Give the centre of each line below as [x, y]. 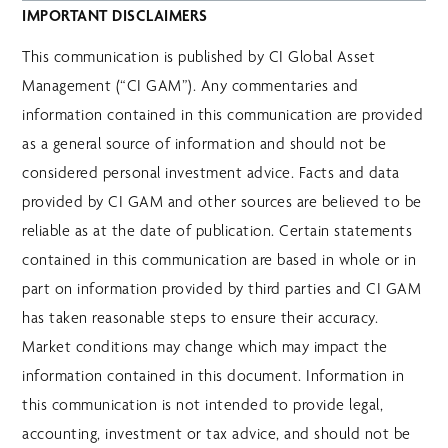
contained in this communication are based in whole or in [219, 260]
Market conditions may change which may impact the [205, 347]
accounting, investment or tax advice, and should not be [216, 434]
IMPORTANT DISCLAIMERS [115, 16]
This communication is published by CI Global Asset [199, 57]
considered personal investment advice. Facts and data [211, 173]
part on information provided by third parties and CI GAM [222, 289]
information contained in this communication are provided [223, 115]
